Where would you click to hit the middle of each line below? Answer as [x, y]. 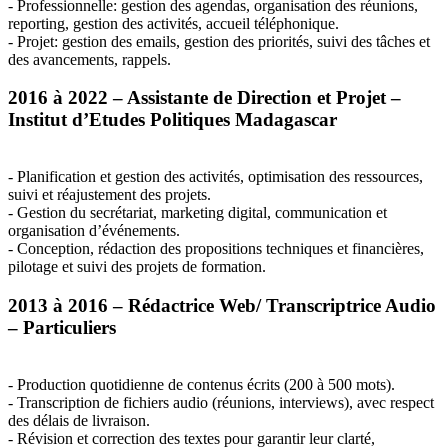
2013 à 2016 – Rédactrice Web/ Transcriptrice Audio [222, 305]
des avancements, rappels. [89, 59]
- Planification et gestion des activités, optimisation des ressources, [215, 177]
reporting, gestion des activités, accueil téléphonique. [173, 23]
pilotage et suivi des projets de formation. [137, 267]
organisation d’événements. [94, 231]
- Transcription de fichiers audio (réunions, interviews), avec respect [221, 402]
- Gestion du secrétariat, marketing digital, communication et [197, 213]
